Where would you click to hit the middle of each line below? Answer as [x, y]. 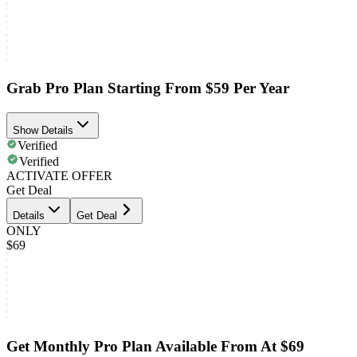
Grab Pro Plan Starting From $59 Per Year [148, 88]
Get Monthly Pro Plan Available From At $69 [155, 346]
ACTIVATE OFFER [59, 175]
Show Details [43, 130]
